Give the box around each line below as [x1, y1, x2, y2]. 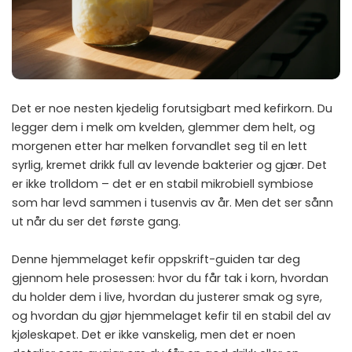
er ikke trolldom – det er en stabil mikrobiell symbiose [12, 175, 313, 192]
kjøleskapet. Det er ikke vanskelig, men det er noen [12, 326, 295, 343]
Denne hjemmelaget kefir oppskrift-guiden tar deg [12, 251, 300, 267]
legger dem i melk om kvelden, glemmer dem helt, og [12, 119, 315, 135]
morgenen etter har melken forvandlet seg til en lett [12, 137, 307, 154]
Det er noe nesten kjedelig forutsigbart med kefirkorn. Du [12, 100, 332, 116]
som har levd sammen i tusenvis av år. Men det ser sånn [12, 194, 333, 211]
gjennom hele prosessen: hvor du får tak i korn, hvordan [12, 269, 328, 286]
